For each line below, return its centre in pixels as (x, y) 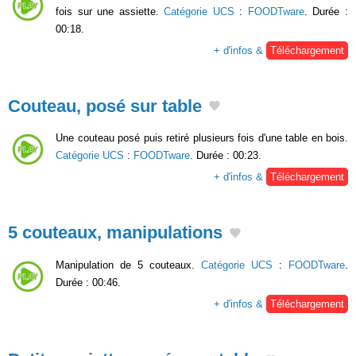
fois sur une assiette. (110, 11)
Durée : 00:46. (88, 282)
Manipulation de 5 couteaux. (128, 265)
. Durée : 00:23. (226, 156)
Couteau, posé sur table (105, 106)
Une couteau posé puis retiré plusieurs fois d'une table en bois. (202, 138)
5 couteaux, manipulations (115, 233)
